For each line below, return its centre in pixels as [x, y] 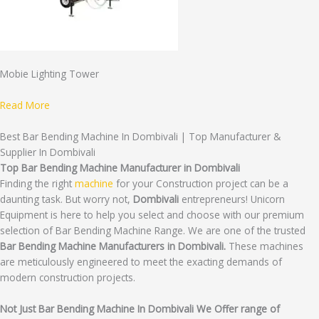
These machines [266, 246]
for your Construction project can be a [201, 183]
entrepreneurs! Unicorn [232, 199]
